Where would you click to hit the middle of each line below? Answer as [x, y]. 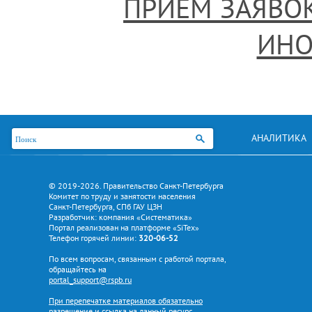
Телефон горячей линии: [94, 238]
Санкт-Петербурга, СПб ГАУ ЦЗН [106, 206]
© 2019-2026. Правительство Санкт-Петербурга [136, 186]
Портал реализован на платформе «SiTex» [124, 227]
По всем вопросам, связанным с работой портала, [138, 259]
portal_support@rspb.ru [90, 280]
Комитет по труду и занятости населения [122, 196]
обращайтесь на [78, 269]
